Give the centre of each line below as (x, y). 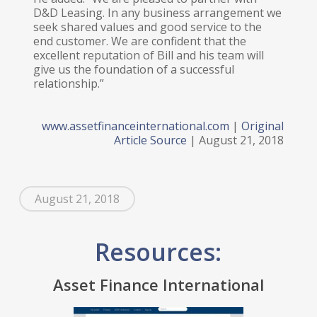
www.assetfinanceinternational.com (136, 126)
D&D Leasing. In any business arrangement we (157, 13)
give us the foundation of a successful (133, 69)
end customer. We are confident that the (139, 41)
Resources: (158, 252)
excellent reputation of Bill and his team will (148, 55)
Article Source (151, 140)
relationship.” (68, 83)
